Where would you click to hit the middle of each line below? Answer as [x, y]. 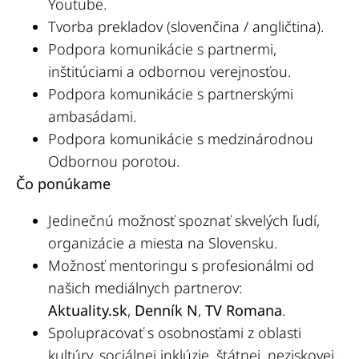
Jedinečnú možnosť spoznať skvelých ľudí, [184, 221]
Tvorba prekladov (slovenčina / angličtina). [186, 27]
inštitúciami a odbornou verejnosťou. [169, 72]
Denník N [166, 311]
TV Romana [244, 311]
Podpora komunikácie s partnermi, [162, 49]
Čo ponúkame [63, 184]
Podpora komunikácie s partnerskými [171, 94]
